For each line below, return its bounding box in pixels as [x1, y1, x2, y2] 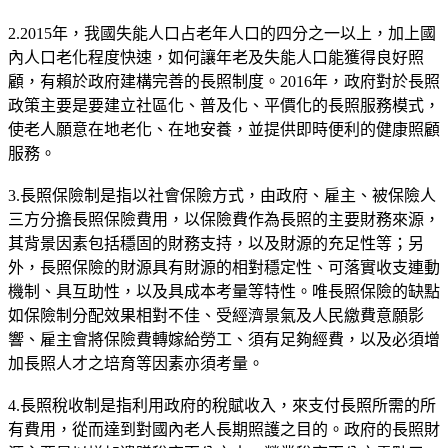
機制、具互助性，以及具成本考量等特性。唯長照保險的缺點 [8, 282, 440, 300]
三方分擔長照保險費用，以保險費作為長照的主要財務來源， [8, 210, 440, 228]
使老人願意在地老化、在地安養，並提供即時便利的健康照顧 [8, 120, 440, 138]
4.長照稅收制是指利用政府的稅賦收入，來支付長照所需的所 [8, 396, 436, 414]
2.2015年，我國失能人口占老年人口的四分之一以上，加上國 [8, 24, 436, 42]
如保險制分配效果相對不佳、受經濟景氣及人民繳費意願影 [8, 306, 424, 324]
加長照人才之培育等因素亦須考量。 [8, 354, 264, 372]
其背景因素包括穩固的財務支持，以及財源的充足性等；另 [8, 234, 424, 252]
